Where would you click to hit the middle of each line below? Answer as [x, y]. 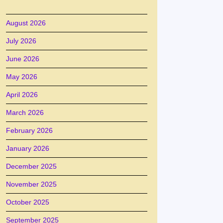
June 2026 [23, 59]
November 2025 [31, 184]
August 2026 [26, 23]
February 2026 [29, 130]
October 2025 [28, 202]
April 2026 [22, 95]
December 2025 [31, 166]
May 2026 [22, 77]
